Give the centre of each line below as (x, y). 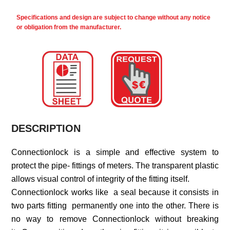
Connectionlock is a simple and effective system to (115, 152)
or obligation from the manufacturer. (69, 27)
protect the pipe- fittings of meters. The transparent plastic (115, 166)
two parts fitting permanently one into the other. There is (115, 206)
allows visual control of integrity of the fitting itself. (101, 179)
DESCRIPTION (46, 129)
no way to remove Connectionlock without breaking (115, 219)
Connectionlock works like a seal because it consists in (115, 193)
